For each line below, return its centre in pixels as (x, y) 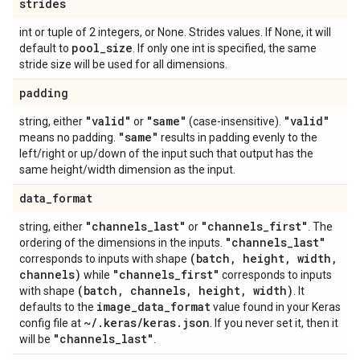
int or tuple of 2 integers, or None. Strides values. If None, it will (175, 32)
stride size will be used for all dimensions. (123, 64)
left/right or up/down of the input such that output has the (166, 153)
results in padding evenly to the (238, 137)
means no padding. (69, 137)
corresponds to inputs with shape (104, 259)
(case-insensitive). (235, 121)
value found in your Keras (276, 307)
